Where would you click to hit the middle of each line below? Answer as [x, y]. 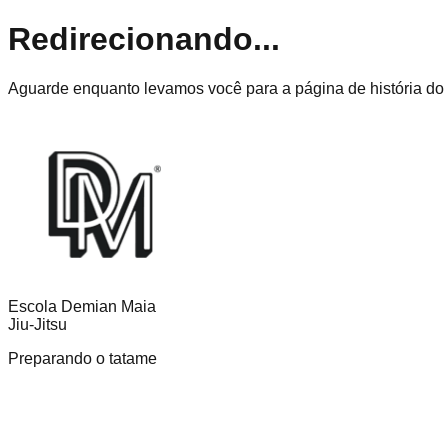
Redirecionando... [144, 39]
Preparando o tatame [82, 358]
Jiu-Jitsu [37, 324]
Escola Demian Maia [82, 306]
